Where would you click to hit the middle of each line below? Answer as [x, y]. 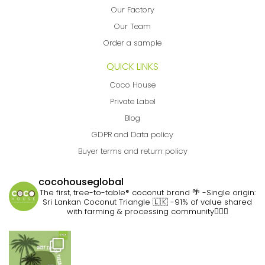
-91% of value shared [210, 202]
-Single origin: [227, 192]
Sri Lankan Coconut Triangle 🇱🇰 [105, 202]
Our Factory [132, 9]
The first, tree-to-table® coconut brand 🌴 [119, 192]
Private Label [132, 101]
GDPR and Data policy [132, 134]
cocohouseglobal [81, 182]
